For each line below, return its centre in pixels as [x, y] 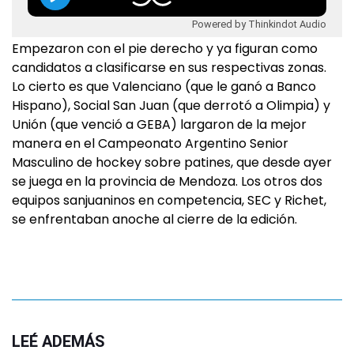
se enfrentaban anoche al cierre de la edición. [154, 219]
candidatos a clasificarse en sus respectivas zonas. [169, 68]
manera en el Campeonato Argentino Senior [150, 143]
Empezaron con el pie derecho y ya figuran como [165, 49]
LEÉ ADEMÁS [58, 341]
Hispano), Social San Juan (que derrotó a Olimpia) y [171, 105]
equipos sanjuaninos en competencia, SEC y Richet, [169, 200]
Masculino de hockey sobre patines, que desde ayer [172, 162]
